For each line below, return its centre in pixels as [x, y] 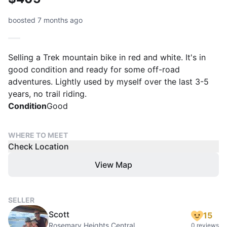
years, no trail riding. [47, 94]
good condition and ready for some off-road [94, 69]
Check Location [39, 146]
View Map [113, 165]
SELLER [21, 200]
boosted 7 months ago [45, 20]
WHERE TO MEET [38, 135]
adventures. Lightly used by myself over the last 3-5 [108, 82]
